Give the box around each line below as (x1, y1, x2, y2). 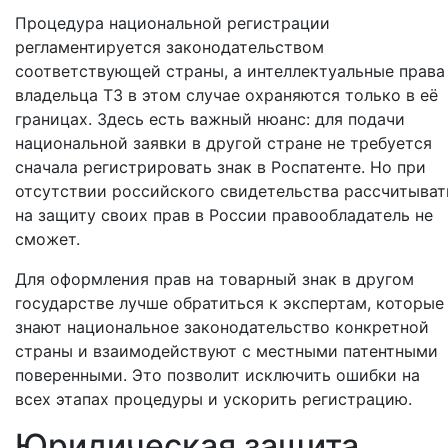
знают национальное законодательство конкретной (15, 317, 429, 337)
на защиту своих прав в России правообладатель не (15, 205, 433, 225)
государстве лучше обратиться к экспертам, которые (15, 293, 444, 313)
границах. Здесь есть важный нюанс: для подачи (15, 109, 405, 129)
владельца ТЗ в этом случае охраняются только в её (15, 85, 438, 105)
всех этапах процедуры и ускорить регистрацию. (15, 389, 412, 409)
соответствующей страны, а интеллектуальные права (15, 61, 445, 81)
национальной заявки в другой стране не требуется (15, 133, 432, 153)
